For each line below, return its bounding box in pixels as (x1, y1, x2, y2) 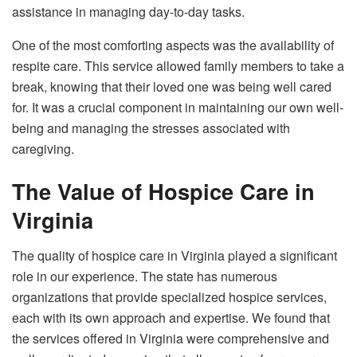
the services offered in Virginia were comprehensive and (12, 328, 329, 347)
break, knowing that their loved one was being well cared (12, 76, 331, 96)
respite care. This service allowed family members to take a (12, 56, 344, 75)
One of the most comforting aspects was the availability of (12, 35, 334, 54)
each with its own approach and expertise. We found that (12, 308, 330, 327)
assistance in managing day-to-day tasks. (12, 2, 245, 21)
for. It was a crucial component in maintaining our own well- (12, 97, 343, 116)
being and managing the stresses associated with (12, 118, 290, 137)
